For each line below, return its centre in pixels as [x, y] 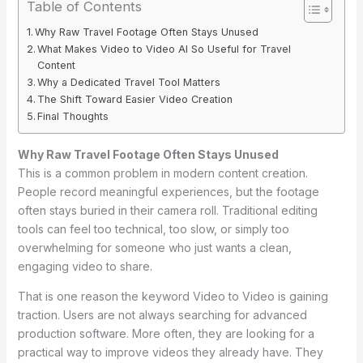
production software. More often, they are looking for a [166, 334]
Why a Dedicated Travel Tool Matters [129, 83]
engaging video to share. [85, 267]
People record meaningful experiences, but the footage [168, 192]
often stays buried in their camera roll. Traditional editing [167, 211]
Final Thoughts [73, 117]
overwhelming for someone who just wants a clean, [154, 248]
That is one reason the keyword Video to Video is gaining [173, 297]
